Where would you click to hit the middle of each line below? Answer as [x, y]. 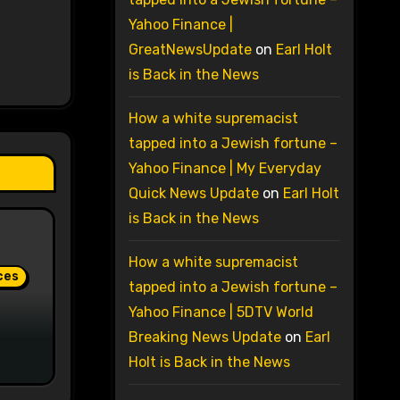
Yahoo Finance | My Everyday [225, 169]
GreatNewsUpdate [190, 50]
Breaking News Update [204, 337]
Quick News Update [193, 194]
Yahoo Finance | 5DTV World [221, 312]
